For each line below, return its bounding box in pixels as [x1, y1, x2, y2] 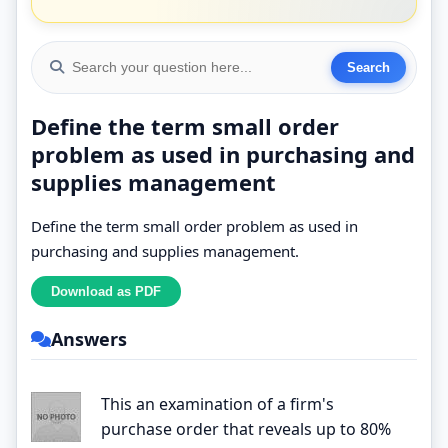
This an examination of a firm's [101, 392, 334, 415]
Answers [51, 326, 127, 351]
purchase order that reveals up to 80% [101, 417, 391, 440]
